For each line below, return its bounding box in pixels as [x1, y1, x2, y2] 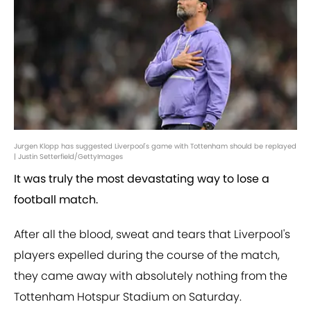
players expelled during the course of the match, [14, 247, 280, 264]
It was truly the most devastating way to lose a [14, 171, 269, 187]
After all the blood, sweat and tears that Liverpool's [14, 226, 290, 243]
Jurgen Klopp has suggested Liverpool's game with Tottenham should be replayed [14, 141, 296, 152]
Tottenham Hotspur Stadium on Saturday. [14, 289, 242, 305]
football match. [14, 192, 98, 208]
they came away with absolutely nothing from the [14, 268, 287, 285]
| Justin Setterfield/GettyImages [14, 151, 123, 162]
